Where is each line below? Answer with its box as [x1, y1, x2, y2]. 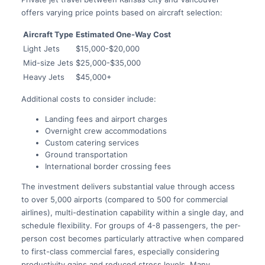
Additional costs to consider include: [21, 94, 156, 104]
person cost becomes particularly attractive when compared [21, 234, 244, 244]
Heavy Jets [22, 72, 64, 82]
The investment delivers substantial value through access [21, 182, 235, 192]
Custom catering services [44, 138, 139, 148]
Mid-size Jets [22, 58, 73, 68]
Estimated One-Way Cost [75, 30, 171, 40]
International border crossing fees [44, 161, 171, 172]
